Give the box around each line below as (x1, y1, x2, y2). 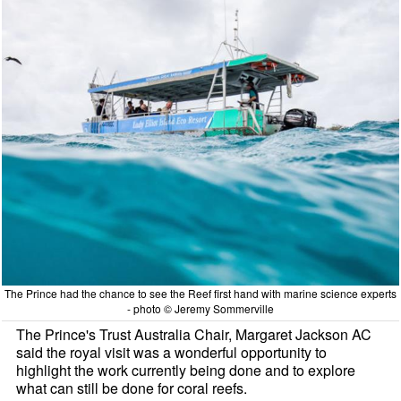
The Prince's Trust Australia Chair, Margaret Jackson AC (16, 324, 372, 346)
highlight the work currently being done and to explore (16, 360, 356, 381)
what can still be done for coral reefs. (16, 378, 248, 399)
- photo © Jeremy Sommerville (126, 301, 274, 317)
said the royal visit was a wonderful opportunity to (16, 342, 328, 363)
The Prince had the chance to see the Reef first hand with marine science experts (4, 286, 397, 302)
